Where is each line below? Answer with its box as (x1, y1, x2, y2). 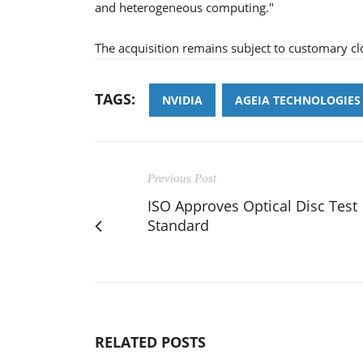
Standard (147, 215, 209, 235)
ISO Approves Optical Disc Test (147, 195, 357, 216)
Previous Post (147, 171, 216, 185)
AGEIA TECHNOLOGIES (235, 92, 361, 108)
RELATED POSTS (95, 331, 206, 352)
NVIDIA (162, 92, 203, 108)
